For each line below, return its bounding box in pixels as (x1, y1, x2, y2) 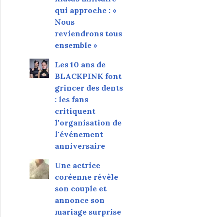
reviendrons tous (54, 28, 122, 38)
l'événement (54, 129, 103, 139)
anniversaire (54, 140, 105, 151)
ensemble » (54, 40, 97, 50)
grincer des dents (54, 82, 123, 93)
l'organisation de (54, 117, 122, 127)
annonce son (54, 195, 105, 205)
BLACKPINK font (54, 71, 122, 81)
